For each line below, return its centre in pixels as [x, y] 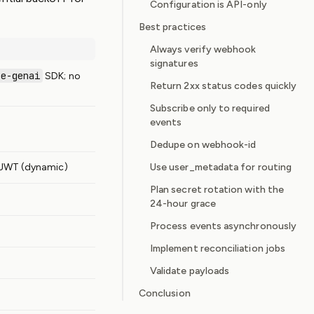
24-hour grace [183, 204]
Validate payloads [190, 271]
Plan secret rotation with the [217, 190]
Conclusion [165, 293]
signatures [174, 63]
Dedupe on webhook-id [203, 145]
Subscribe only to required [210, 108]
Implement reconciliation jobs [218, 248]
